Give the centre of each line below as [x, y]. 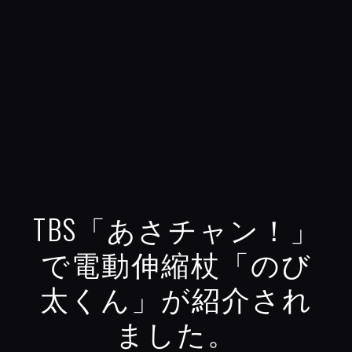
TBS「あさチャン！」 [176, 228]
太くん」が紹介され [176, 297]
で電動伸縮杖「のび [176, 262]
